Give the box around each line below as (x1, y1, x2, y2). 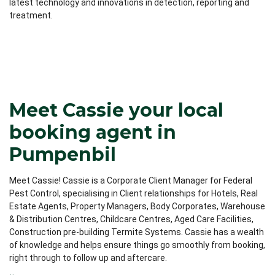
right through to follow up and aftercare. (9, 253, 167, 263)
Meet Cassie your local (9, 99, 223, 122)
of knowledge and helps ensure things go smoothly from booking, (9, 240, 265, 250)
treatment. (9, 10, 53, 21)
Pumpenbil (9, 143, 116, 166)
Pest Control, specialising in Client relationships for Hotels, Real (9, 188, 258, 199)
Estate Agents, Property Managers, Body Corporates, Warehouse (9, 201, 265, 212)
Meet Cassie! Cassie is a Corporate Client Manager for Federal (9, 176, 252, 186)
